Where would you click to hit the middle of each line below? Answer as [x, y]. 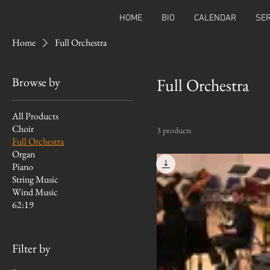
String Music [35, 179]
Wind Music [35, 192]
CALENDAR [215, 18]
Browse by [36, 82]
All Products [35, 116]
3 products [174, 130]
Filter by [31, 248]
